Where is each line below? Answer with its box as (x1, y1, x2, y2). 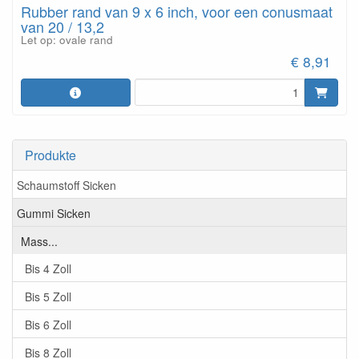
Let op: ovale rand (21, 31, 113, 47)
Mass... (21, 232, 58, 249)
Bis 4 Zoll (25, 260, 71, 276)
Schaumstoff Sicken (17, 176, 116, 193)
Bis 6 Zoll (25, 316, 71, 333)
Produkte (25, 146, 76, 164)
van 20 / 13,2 (21, 15, 104, 37)
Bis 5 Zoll (25, 288, 71, 305)
